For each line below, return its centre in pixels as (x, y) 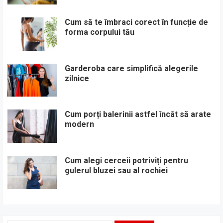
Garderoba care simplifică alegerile (132, 68)
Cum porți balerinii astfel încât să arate (138, 114)
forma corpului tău (100, 32)
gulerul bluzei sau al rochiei (116, 170)
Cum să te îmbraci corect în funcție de (137, 22)
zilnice (77, 78)
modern (80, 124)
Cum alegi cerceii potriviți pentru (127, 160)
